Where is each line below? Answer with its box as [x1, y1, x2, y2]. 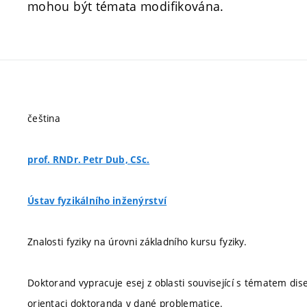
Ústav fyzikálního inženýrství [27, 195, 167, 207]
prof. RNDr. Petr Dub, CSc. [27, 153, 150, 166]
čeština [27, 112, 60, 125]
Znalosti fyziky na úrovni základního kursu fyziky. [27, 235, 247, 248]
